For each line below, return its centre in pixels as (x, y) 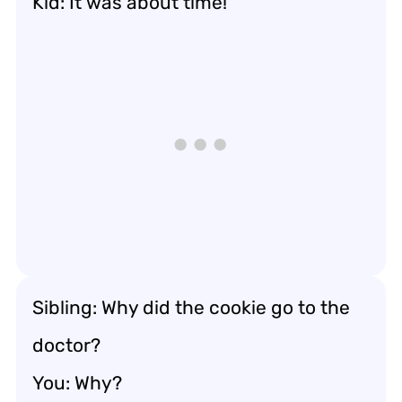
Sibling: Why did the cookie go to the (191, 307)
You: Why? (77, 382)
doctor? (66, 345)
